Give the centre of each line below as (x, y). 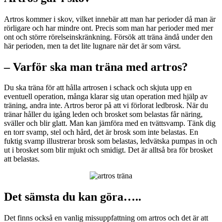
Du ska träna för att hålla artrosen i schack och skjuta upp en (98, 88)
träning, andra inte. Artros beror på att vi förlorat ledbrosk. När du (106, 106)
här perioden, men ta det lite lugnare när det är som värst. (92, 46)
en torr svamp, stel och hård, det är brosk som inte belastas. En (101, 132)
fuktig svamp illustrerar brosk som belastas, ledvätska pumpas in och (111, 141)
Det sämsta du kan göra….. (73, 197)
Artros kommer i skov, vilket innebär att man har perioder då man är (110, 19)
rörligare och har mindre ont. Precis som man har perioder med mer (109, 28)
